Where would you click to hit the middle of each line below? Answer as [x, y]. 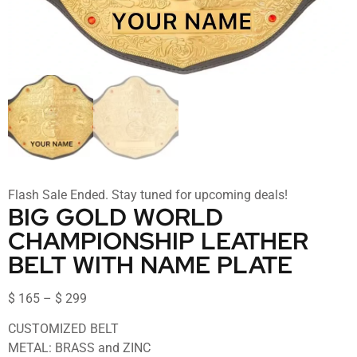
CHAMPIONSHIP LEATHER [158, 241]
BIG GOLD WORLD [116, 217]
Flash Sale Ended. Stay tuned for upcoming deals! [148, 195]
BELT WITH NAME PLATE [150, 265]
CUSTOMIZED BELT [63, 329]
